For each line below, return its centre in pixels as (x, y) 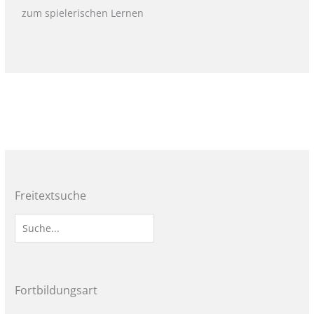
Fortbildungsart (56, 291)
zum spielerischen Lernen (82, 13)
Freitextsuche (51, 195)
